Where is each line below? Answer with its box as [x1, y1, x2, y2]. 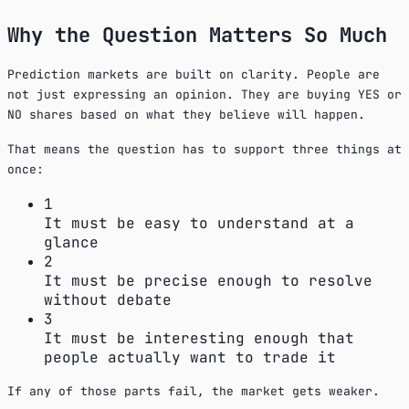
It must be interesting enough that [44, 328, 354, 348]
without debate [44, 289, 172, 309]
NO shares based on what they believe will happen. [7, 106, 365, 122]
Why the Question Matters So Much [7, 21, 387, 48]
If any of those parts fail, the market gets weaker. [7, 383, 380, 399]
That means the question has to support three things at [7, 141, 402, 157]
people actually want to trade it [44, 347, 336, 367]
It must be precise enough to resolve [44, 270, 372, 290]
